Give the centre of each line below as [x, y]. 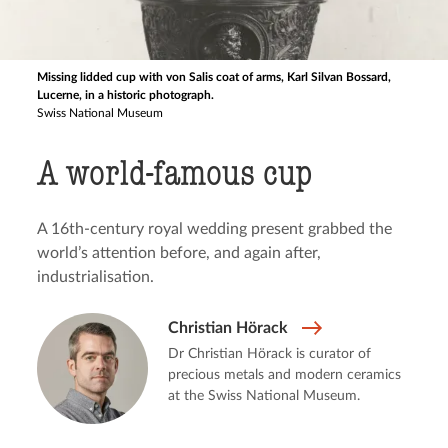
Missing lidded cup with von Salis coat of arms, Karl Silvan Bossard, [214, 77]
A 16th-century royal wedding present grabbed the [215, 229]
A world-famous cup [175, 173]
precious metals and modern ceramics [284, 375]
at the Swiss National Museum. [263, 396]
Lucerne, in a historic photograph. [126, 95]
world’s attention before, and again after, [179, 253]
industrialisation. [96, 277]
